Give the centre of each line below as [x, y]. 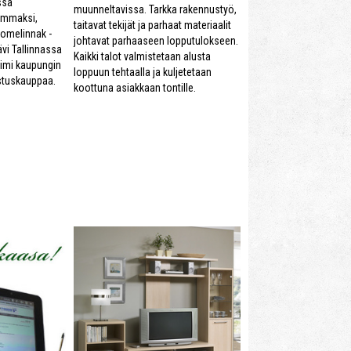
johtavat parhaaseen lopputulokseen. [156, 40]
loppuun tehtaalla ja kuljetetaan [143, 72]
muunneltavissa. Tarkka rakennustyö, [155, 9]
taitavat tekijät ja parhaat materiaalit [152, 25]
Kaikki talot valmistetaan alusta [142, 56]
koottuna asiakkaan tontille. [135, 87]
